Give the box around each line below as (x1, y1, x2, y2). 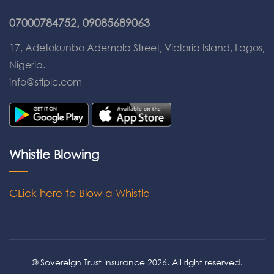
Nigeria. (9, 58, 45, 71)
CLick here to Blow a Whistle (9, 186, 150, 199)
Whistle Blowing (9, 147, 99, 161)
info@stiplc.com (9, 75, 82, 88)
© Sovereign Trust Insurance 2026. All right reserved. (31, 256, 243, 268)
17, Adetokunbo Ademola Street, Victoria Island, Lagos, (9, 41, 265, 54)
